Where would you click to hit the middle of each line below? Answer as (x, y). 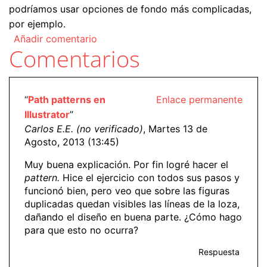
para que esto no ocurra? (81, 230)
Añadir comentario (55, 39)
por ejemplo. (37, 24)
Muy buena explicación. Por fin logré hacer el (126, 165)
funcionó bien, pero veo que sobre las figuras (127, 191)
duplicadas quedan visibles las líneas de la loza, (132, 204)
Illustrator (47, 115)
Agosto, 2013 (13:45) (72, 142)
